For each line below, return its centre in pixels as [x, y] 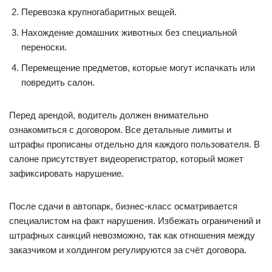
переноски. [44, 47]
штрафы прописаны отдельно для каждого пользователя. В [134, 144]
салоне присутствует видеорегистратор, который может [126, 159]
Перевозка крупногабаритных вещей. [99, 12]
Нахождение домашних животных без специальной [129, 32]
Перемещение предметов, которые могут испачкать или [138, 68]
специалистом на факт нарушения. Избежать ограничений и [135, 221]
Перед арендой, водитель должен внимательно [109, 115]
